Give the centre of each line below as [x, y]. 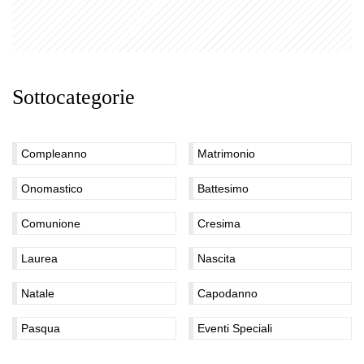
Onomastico [52, 188]
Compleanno [54, 154]
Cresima [219, 223]
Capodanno [227, 293]
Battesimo [223, 188]
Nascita [216, 258]
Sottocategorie [74, 97]
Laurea [39, 258]
